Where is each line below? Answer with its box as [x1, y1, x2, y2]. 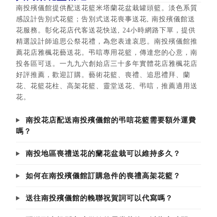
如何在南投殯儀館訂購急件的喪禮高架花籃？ [25, 171, 181, 180]
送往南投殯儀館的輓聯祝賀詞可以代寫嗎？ [25, 194, 173, 202]
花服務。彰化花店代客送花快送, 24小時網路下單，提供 [15, 26, 196, 34]
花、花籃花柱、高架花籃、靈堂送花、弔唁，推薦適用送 [15, 82, 198, 90]
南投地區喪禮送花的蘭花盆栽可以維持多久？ [25, 149, 181, 157]
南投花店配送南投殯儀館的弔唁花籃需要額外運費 [25, 116, 196, 124]
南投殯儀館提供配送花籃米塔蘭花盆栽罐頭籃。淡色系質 [15, 4, 198, 12]
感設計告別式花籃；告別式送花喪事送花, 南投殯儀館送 [15, 15, 195, 23]
